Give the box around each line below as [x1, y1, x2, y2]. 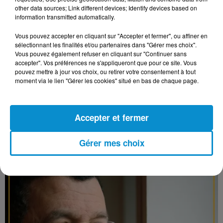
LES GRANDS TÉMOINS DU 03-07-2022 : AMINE [5, 110, 215, 121]
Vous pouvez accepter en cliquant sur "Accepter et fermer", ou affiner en [15, 31, 208, 40]
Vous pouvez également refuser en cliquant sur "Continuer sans [15, 49, 187, 58]
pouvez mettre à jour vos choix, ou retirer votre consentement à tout [15, 67, 196, 76]
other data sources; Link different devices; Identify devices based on [15, 3, 197, 12]
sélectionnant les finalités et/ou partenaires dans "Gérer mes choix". [15, 40, 197, 49]
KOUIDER [5, 121, 45, 133]
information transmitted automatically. [15, 12, 115, 21]
